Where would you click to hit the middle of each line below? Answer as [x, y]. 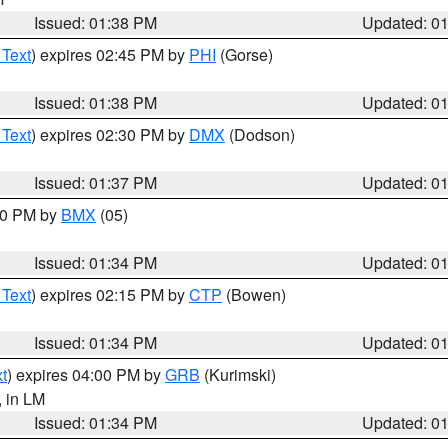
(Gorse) [244, 54]
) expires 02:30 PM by [110, 134]
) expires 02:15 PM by [110, 294]
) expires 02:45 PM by [110, 54]
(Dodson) [260, 134]
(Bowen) [254, 294]
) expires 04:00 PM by [86, 374]
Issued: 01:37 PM [96, 182]
